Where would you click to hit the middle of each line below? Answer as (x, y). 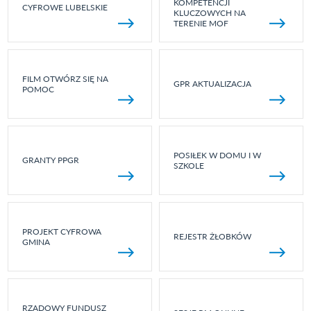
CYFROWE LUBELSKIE (65, 8)
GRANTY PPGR (51, 160)
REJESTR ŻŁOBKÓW (212, 237)
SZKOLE (188, 165)
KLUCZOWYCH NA (209, 12)
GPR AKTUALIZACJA (212, 84)
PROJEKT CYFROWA (62, 231)
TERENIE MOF (201, 23)
